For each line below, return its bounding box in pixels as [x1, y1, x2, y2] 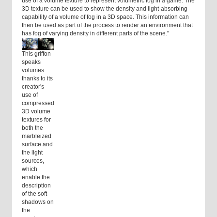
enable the [22, 174, 50, 181]
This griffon [22, 50, 51, 58]
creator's [22, 83, 44, 91]
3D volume [22, 108, 50, 115]
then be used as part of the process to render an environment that [22, 22, 193, 29]
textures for [22, 116, 51, 124]
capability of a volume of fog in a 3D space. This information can [22, 14, 189, 21]
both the [22, 124, 43, 132]
